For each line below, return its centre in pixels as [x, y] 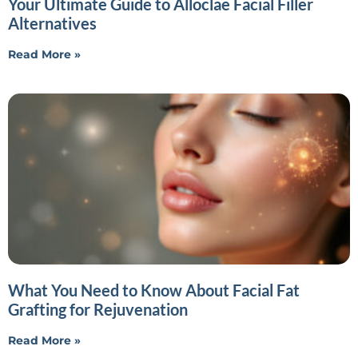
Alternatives [52, 23]
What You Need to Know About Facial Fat [154, 290]
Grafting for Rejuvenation [98, 309]
